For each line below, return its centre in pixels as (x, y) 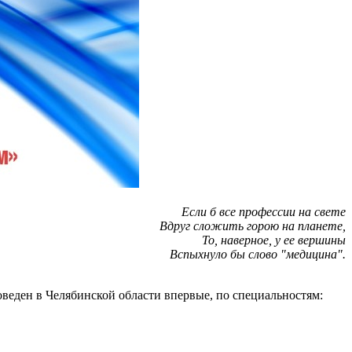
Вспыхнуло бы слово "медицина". (258, 254)
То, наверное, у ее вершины (274, 240)
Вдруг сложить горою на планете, (253, 225)
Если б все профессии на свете (264, 211)
